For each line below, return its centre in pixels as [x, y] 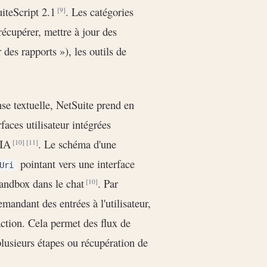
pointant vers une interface [76, 163]
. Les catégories [100, 12]
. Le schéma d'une [77, 144]
